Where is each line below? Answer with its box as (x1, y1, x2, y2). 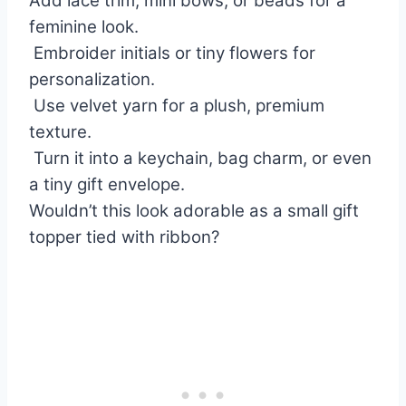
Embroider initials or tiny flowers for (29, 43, 315, 64)
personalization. (29, 69, 155, 91)
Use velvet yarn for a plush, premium (29, 95, 324, 117)
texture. (29, 121, 92, 143)
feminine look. (29, 16, 139, 38)
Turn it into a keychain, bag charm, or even (29, 148, 372, 169)
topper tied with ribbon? (29, 227, 219, 248)
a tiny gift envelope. (29, 174, 185, 196)
